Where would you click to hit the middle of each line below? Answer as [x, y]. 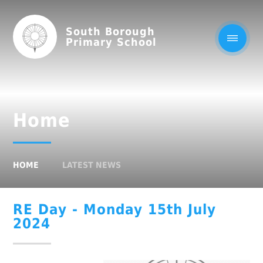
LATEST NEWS [92, 165]
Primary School [112, 42]
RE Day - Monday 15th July [115, 210]
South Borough [111, 31]
